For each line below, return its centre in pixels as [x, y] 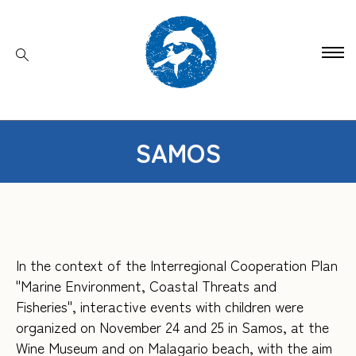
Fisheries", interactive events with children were [160, 306]
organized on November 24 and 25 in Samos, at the [172, 327]
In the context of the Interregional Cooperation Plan [177, 265]
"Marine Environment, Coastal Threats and [146, 286]
